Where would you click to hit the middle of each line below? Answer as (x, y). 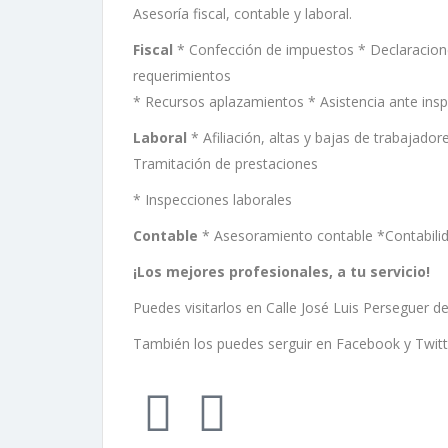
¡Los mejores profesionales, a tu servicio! (281, 271)
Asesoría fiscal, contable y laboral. (244, 13)
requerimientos (182, 75)
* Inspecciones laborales (212, 199)
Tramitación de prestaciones (225, 163)
